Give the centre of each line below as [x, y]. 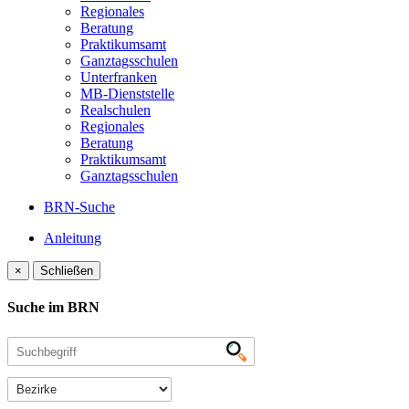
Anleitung [73, 238]
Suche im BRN [53, 308]
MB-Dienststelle [127, 94]
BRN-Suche [79, 207]
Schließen [67, 271]
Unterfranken [119, 77]
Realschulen [115, 110]
